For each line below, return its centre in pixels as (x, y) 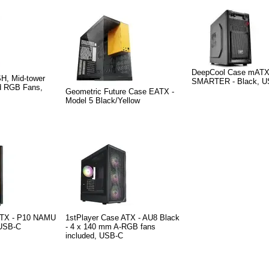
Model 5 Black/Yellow (103, 101)
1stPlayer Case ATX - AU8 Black (122, 218)
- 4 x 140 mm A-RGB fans (110, 227)
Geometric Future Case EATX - (120, 92)
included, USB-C (94, 236)
